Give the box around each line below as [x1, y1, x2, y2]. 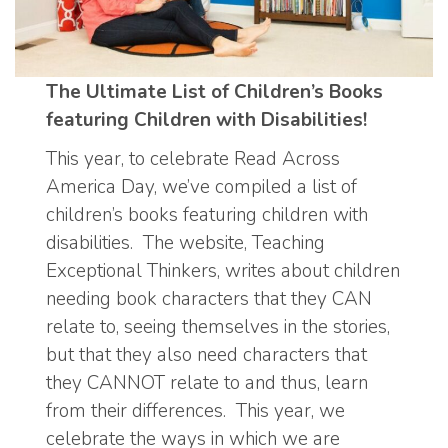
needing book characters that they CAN [46, 285, 372, 312]
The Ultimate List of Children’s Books [46, 79, 383, 106]
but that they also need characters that [46, 341, 367, 368]
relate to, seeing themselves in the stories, [46, 313, 390, 340]
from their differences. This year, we [46, 397, 345, 424]
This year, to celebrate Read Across [46, 145, 340, 172]
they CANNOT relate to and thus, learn [46, 369, 368, 396]
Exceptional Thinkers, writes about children [46, 257, 400, 284]
